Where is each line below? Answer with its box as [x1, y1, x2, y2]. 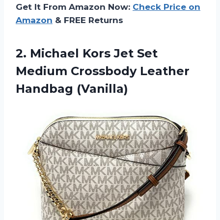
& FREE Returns [53, 15, 123, 25]
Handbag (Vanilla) [16, 81, 128, 96]
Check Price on [133, 1, 200, 12]
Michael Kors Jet [30, 46, 134, 60]
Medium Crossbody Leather [16, 63, 190, 78]
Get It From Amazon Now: [16, 1, 133, 12]
